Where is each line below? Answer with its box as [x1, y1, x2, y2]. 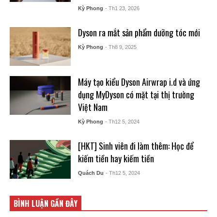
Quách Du [77, 170, 104, 176]
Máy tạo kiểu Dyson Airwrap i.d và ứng [77, 75, 200, 88]
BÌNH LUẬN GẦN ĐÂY [14, 197, 77, 209]
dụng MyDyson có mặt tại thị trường [77, 88, 194, 101]
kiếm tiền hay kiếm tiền [77, 152, 154, 165]
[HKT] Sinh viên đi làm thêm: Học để [77, 139, 194, 152]
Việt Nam [77, 100, 108, 113]
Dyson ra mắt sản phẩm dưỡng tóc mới [77, 26, 200, 39]
